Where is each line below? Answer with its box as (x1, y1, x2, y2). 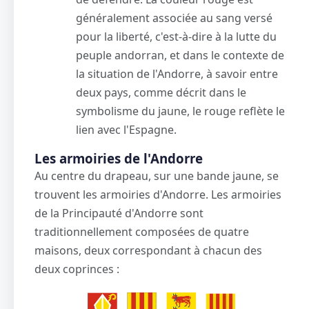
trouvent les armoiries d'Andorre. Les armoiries (34, 187, 281, 203)
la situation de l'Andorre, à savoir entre (76, 66, 278, 82)
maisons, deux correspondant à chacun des (34, 243, 262, 259)
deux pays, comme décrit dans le (76, 85, 246, 101)
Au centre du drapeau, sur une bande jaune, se (34, 168, 279, 184)
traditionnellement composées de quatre (34, 224, 249, 240)
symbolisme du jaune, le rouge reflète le (76, 103, 285, 119)
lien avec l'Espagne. (76, 122, 177, 138)
